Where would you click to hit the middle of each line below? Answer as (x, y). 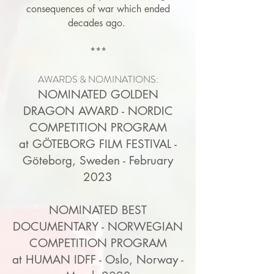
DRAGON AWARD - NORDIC (98, 111)
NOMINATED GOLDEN (98, 94)
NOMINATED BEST (98, 210)
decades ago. (98, 23)
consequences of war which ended (98, 9)
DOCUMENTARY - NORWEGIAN (98, 227)
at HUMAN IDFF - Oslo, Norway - (98, 260)
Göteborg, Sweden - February (98, 161)
